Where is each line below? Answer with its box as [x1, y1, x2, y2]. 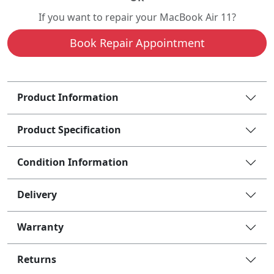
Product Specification [17, 123, 121, 136]
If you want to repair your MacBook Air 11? [38, 10, 236, 24]
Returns [17, 253, 56, 266]
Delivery [17, 188, 57, 201]
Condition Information [17, 155, 128, 169]
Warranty [17, 220, 64, 234]
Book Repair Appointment [69, 35, 205, 50]
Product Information [17, 91, 119, 104]
